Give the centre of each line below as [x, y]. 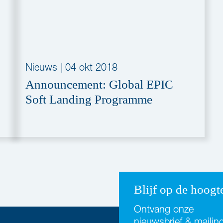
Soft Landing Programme [89, 99]
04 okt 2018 [91, 67]
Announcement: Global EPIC [99, 84]
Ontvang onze [164, 209]
